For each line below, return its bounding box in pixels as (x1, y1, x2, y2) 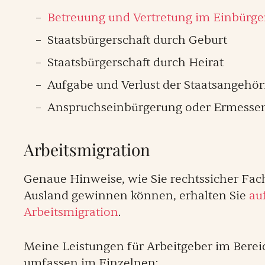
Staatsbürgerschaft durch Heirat (47, 55, 224, 70)
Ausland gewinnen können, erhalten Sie (24, 188, 249, 203)
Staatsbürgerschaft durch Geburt (47, 33, 227, 47)
